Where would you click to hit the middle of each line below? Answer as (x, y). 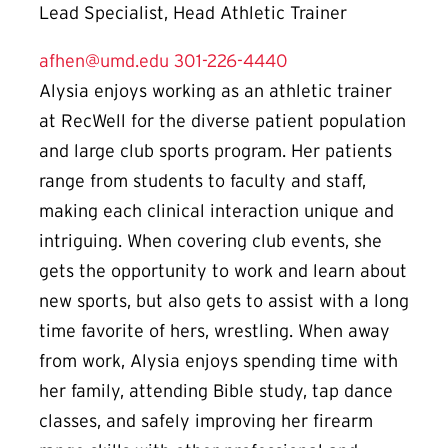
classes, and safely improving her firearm (206, 420)
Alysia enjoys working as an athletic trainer (215, 90)
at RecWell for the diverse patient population (222, 120)
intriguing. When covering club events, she (210, 240)
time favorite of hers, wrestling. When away (214, 330)
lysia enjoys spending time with (270, 360)
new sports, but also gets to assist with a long (224, 300)
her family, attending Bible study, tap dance (216, 390)
